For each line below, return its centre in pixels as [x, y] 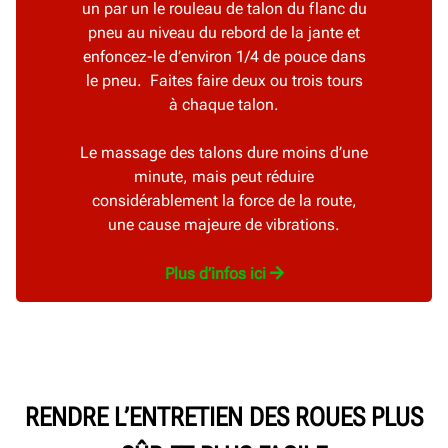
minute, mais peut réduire [224, 177]
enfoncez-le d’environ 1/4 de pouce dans [224, 57]
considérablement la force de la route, [224, 201]
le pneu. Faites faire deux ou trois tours [224, 81]
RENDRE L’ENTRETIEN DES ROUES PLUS [224, 417]
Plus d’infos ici [215, 274]
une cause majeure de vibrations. [224, 225]
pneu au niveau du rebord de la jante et [224, 33]
